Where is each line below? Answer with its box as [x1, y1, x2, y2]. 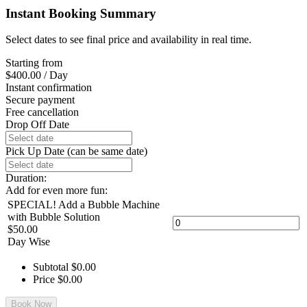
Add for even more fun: [5, 184, 108, 197]
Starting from [5, 57, 62, 69]
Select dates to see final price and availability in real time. [5, 34, 251, 46]
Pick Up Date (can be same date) [5, 145, 147, 158]
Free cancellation [5, 106, 79, 119]
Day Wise [8, 236, 50, 248]
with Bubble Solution [8, 211, 100, 223]
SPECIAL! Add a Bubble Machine [8, 199, 160, 211]
